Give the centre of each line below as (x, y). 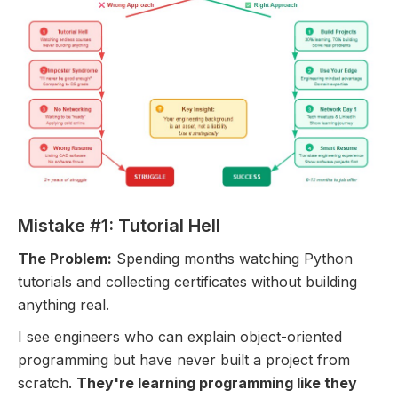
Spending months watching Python (232, 258)
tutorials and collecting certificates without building (187, 281)
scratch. (47, 382)
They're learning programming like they (217, 382)
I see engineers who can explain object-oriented (180, 336)
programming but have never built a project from (184, 359)
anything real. (64, 304)
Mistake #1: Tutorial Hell (119, 225)
